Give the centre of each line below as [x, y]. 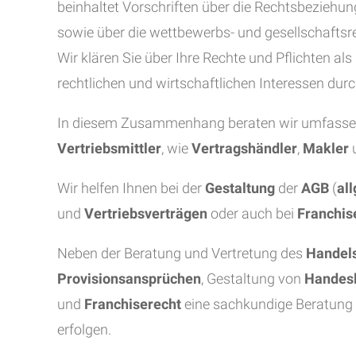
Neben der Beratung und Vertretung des [182, 253]
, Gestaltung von [253, 279]
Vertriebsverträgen [146, 213]
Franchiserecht [133, 304]
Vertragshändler [243, 148]
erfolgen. [84, 329]
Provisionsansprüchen [129, 279]
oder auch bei [252, 213]
